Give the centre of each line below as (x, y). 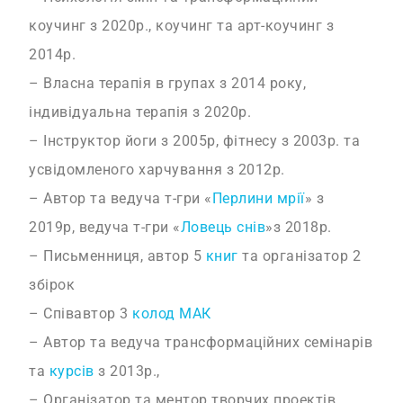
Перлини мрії (258, 199)
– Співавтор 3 (81, 314)
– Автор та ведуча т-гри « (121, 199)
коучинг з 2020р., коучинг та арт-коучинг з (182, 26)
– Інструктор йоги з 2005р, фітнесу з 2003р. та (195, 141)
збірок (52, 285)
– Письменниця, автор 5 (117, 256)
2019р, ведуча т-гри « (105, 228)
